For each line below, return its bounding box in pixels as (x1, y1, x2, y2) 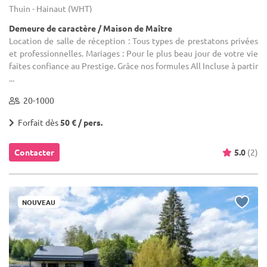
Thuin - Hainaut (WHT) (9, 2, 92, 14)
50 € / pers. (60, 116, 103, 128)
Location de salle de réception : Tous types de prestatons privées (9, 35, 258, 46)
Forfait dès (14, 116, 60, 128)
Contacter (14, 146, 54, 157)
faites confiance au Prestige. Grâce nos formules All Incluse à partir (9, 60, 258, 71)
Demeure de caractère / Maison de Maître (9, 22, 172, 33)
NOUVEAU (22, 197, 55, 207)
